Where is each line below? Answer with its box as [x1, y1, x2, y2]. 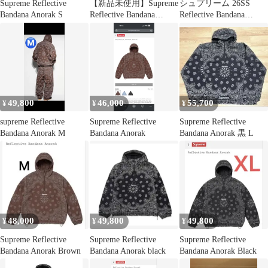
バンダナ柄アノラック [179, 33, 263, 42]
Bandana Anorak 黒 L [179, 128, 254, 138]
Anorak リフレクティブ [179, 22, 266, 31]
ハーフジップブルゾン [179, 44, 263, 54]
